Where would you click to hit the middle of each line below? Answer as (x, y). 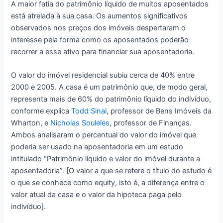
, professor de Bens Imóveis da (159, 111)
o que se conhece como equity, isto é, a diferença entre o (108, 183)
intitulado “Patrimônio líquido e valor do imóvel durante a (106, 159)
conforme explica (41, 111)
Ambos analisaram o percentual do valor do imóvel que (104, 135)
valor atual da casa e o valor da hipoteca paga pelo (97, 195)
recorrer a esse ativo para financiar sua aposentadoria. (103, 52)
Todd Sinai (89, 111)
